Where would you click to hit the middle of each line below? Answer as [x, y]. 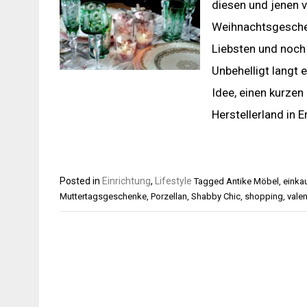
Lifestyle [173, 181]
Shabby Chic [216, 196]
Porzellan [169, 196]
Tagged [210, 181]
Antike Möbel [253, 181]
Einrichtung [126, 181]
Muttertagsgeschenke [103, 196]
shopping [264, 196]
